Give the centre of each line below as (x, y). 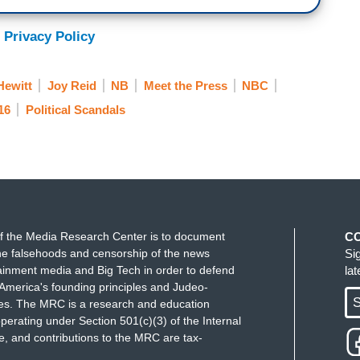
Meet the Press (185, 85)
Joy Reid (72, 85)
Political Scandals (75, 110)
